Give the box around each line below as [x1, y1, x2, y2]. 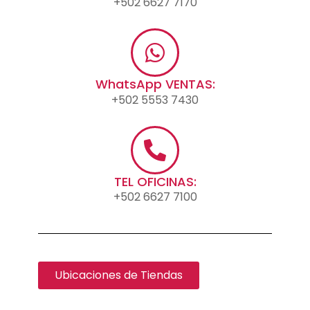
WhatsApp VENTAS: [95, 75, 215, 93]
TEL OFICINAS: [113, 173, 197, 190]
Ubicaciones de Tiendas [55, 267, 183, 283]
